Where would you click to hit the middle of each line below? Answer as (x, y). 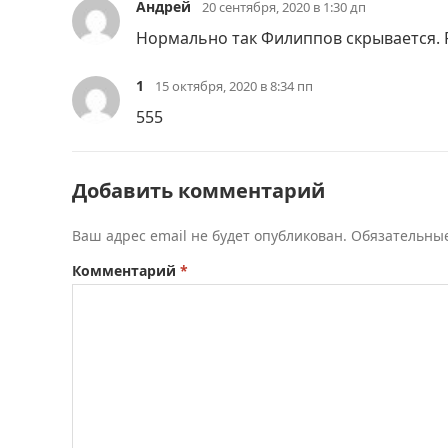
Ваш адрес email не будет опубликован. (209, 235)
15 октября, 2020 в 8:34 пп (234, 85)
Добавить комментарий (198, 190)
